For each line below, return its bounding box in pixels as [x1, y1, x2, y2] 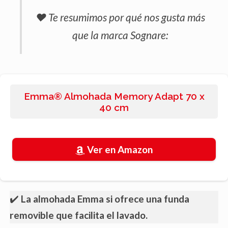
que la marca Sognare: [72, 28, 168, 42]
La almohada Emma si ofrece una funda [19, 193, 189, 205]
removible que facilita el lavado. [10, 209, 148, 221]
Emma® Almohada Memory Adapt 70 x [23, 90, 205, 102]
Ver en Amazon [87, 143, 153, 155]
